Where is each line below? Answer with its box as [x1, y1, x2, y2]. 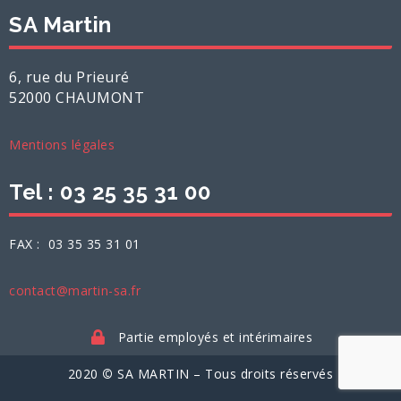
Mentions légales [9, 136, 115, 154]
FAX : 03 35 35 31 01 [9, 235, 141, 253]
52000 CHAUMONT [9, 88, 144, 108]
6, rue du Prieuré [9, 67, 130, 88]
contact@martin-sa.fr [9, 282, 141, 300]
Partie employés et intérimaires [117, 328, 313, 346]
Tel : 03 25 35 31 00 [9, 179, 210, 206]
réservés [280, 365, 334, 383]
